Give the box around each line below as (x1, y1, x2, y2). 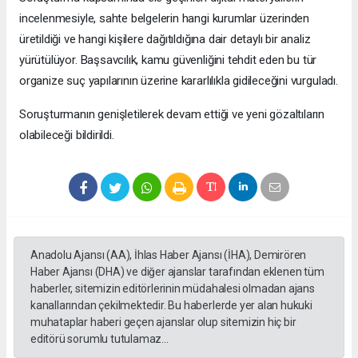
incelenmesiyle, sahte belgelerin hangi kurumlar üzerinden (19, 10, 310, 26)
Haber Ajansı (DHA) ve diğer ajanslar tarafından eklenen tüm (30, 265, 324, 278)
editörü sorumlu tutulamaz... (30, 332, 169, 345)
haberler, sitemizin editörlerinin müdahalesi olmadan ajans (30, 281, 315, 295)
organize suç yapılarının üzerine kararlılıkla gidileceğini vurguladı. (19, 73, 338, 88)
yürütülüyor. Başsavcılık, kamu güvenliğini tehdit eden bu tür (19, 52, 317, 67)
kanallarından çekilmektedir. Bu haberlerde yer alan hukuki (30, 298, 312, 312)
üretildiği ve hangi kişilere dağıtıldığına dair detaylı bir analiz (19, 31, 311, 46)
